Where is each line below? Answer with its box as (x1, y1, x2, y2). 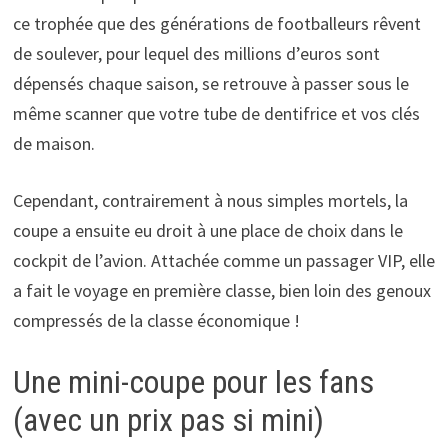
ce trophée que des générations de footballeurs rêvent (12, 12, 421, 36)
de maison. (12, 132, 95, 156)
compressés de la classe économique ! (12, 309, 300, 333)
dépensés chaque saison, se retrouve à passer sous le (12, 72, 409, 96)
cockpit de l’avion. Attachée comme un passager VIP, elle (12, 249, 435, 273)
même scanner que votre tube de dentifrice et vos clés (12, 102, 420, 126)
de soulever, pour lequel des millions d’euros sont (12, 42, 380, 66)
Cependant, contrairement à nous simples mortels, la (12, 189, 408, 213)
